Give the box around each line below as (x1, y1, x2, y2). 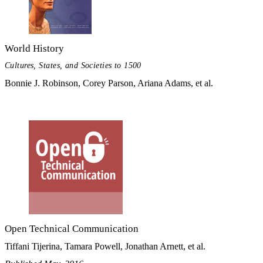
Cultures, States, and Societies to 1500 (5, 60, 141, 70)
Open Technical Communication (5, 223, 139, 235)
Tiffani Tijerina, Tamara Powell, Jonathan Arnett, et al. (5, 241, 205, 252)
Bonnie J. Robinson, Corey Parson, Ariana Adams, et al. (5, 77, 213, 88)
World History (5, 42, 64, 54)
